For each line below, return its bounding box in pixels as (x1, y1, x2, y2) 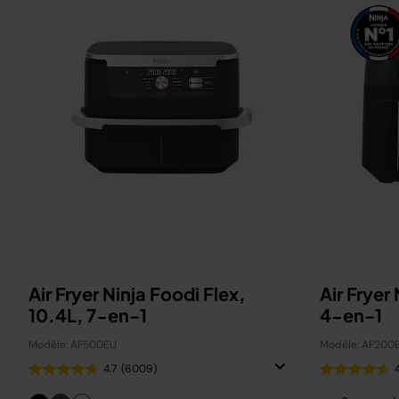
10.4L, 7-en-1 (28, 304, 147, 326)
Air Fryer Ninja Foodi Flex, (28, 282, 245, 305)
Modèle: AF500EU (28, 338, 117, 352)
